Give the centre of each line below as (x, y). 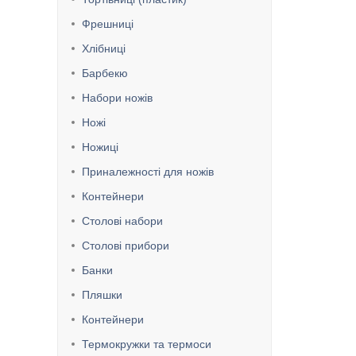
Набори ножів (117, 98)
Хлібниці (104, 48)
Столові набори (122, 221)
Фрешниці (108, 24)
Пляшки (102, 295)
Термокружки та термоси (147, 344)
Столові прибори (126, 246)
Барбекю (105, 73)
